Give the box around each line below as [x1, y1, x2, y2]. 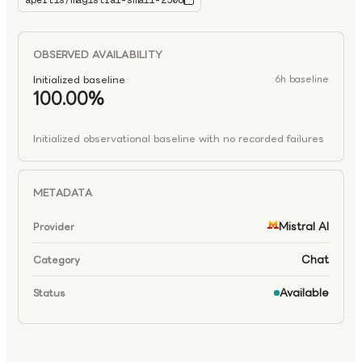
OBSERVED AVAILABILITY [33, 47, 163, 63]
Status [33, 284, 65, 301]
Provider [33, 218, 74, 234]
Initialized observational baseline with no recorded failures [33, 131, 324, 147]
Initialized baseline [33, 72, 125, 88]
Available [280, 284, 329, 302]
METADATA [33, 185, 92, 201]
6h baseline [276, 72, 329, 87]
